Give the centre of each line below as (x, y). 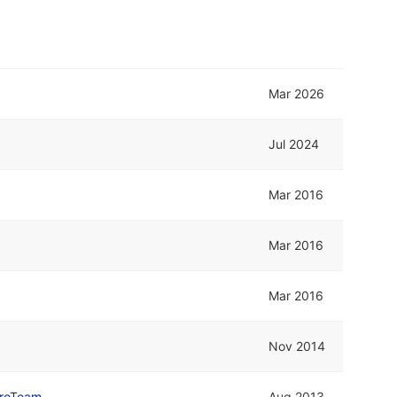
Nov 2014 (297, 346)
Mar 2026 (297, 93)
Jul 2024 (294, 144)
